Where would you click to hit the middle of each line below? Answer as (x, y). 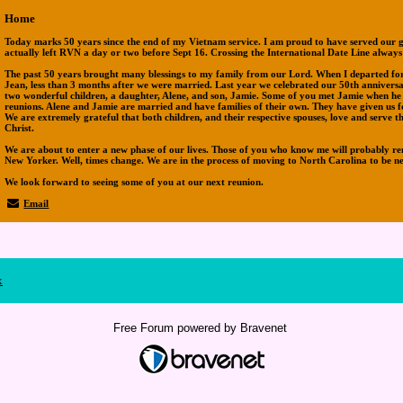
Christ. (19, 128)
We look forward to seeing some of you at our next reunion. (134, 182)
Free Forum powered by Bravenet (201, 328)
